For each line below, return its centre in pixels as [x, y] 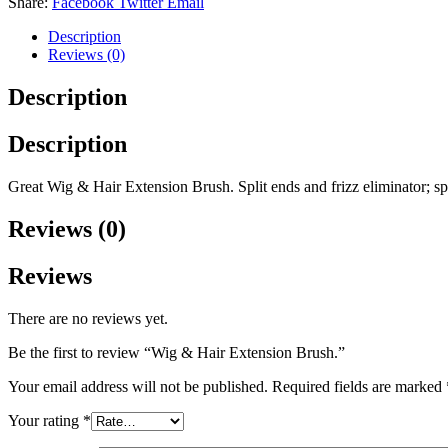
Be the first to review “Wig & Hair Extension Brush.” [176, 352]
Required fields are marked [359, 386]
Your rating [45, 420]
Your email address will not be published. [138, 386]
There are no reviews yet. [88, 318]
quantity [32, 11]
